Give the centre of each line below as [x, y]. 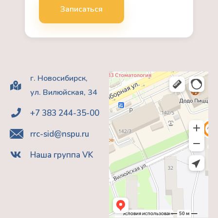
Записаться [82, 9]
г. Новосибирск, [59, 78]
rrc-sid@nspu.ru [60, 134]
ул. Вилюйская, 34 [64, 92]
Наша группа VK [62, 155]
